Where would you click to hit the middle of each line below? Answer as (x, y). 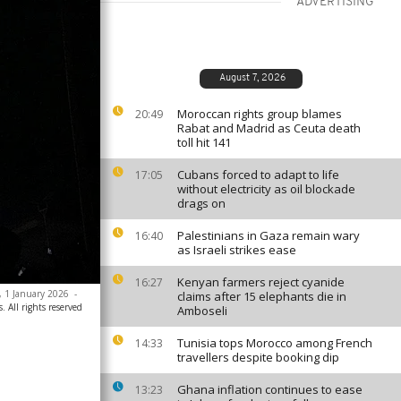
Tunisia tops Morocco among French (275, 343)
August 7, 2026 (252, 78)
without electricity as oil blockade (266, 189)
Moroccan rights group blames (260, 114)
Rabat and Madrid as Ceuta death (269, 128)
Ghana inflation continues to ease (270, 389)
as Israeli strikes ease (237, 250)
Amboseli (202, 311)
